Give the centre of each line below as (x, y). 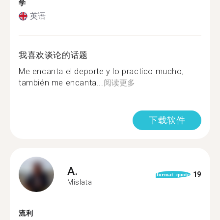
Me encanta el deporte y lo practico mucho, (101, 71)
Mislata (80, 182)
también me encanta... (61, 83)
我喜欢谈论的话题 (53, 55)
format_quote (173, 174)
